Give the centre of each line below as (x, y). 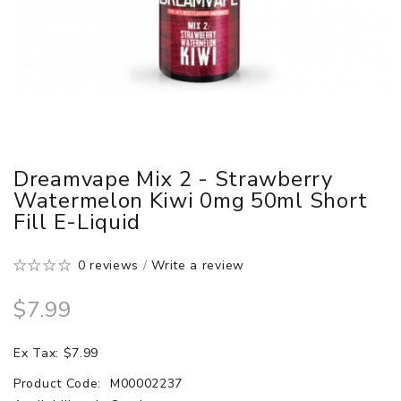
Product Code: (60, 383)
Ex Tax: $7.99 (56, 353)
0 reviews (108, 265)
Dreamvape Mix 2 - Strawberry (173, 179)
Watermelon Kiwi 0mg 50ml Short (191, 200)
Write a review (198, 265)
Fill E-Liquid (77, 222)
